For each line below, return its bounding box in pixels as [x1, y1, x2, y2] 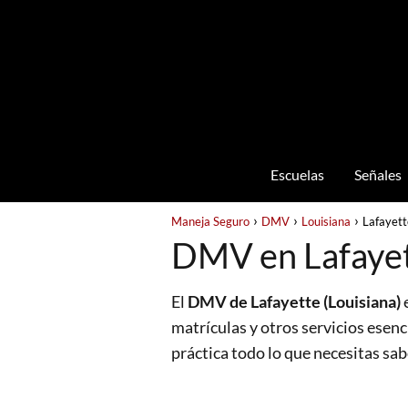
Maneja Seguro [171, 214, 250, 229]
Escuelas [270, 166, 324, 183]
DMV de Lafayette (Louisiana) [188, 291, 401, 311]
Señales [353, 166, 402, 183]
